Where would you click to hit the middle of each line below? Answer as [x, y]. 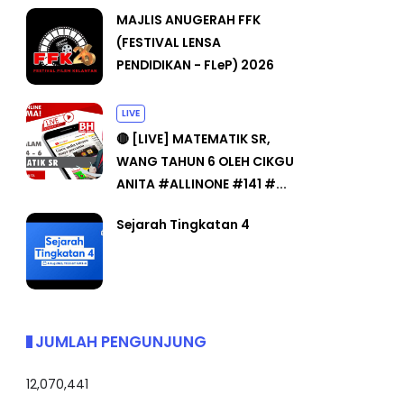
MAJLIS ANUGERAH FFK [188, 18]
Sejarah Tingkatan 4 [183, 223]
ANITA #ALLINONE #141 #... [202, 183]
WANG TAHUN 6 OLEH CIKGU [205, 160]
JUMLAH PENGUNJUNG [121, 340]
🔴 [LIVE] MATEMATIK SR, [193, 138]
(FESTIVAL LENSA [169, 41]
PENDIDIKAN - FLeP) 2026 [195, 64]
